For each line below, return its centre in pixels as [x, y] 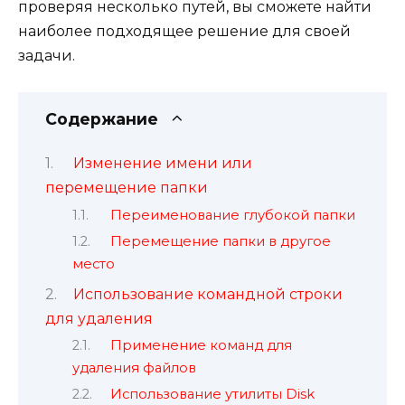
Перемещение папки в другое [220, 242]
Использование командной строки [207, 294]
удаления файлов [134, 367]
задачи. [47, 55]
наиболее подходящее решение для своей [184, 31]
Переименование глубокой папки [232, 215]
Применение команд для [201, 345]
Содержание [102, 118]
